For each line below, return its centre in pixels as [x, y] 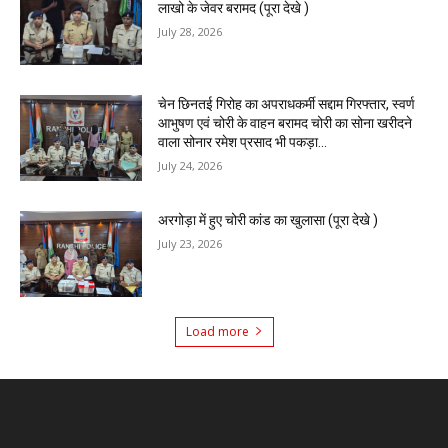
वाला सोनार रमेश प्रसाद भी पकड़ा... [243, 142]
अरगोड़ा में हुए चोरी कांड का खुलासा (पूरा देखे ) [268, 219]
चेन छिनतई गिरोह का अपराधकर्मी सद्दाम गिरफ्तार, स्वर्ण [287, 104]
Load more [217, 331]
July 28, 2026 [190, 31]
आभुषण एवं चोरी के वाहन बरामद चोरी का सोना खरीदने [285, 123]
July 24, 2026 [190, 166]
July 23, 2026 [190, 243]
